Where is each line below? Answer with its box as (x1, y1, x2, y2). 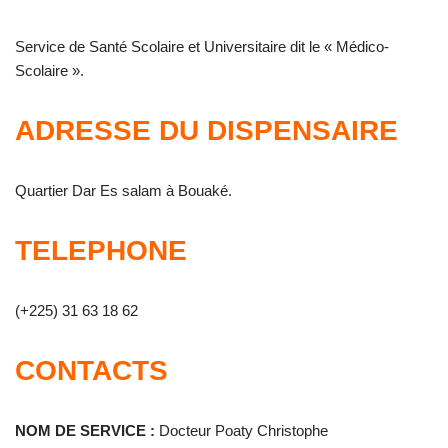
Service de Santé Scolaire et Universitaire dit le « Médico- (15, 38, 389, 55)
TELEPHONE (15, 235, 187, 266)
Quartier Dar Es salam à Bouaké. (15, 182, 232, 199)
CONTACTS (15, 355, 168, 386)
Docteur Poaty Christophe (155, 422, 328, 439)
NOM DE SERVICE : (15, 422, 155, 439)
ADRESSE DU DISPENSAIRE (15, 115, 398, 146)
